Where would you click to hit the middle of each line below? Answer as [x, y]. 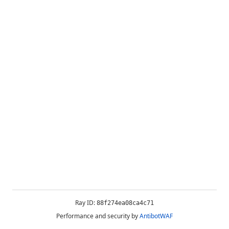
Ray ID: [86, 203]
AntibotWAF [156, 216]
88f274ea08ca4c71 [125, 203]
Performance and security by [97, 216]
